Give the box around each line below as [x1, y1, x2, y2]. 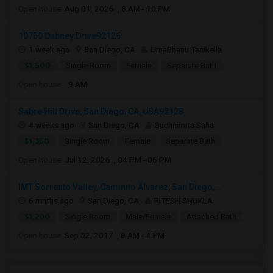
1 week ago [29, 44, 70, 54]
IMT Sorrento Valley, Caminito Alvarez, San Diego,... [18, 182, 222, 192]
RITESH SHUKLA [154, 196, 213, 205]
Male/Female [126, 212, 171, 221]
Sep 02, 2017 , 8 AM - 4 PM [65, 230, 165, 240]
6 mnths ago [29, 196, 74, 205]
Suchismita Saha [155, 120, 214, 130]
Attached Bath [186, 212, 236, 221]
